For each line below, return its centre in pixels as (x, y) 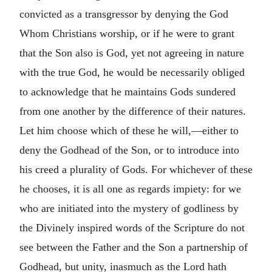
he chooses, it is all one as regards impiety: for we (130, 189)
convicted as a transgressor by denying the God (124, 14)
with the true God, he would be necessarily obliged (132, 72)
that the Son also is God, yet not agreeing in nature (132, 53)
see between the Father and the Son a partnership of (134, 247)
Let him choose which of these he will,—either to (129, 130)
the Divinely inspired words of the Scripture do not (132, 227)
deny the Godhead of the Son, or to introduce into (129, 150)
